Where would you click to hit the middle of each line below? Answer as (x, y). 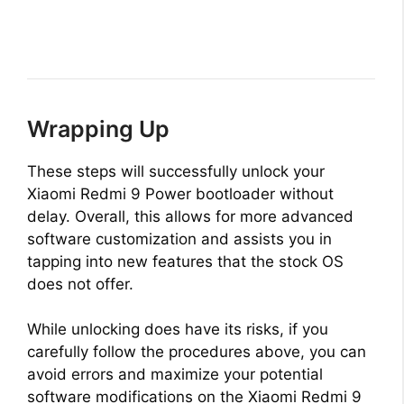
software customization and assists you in (179, 239)
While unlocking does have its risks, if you (178, 330)
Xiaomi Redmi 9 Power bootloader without (180, 193)
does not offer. (80, 284)
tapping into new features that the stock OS (185, 261)
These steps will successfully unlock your (176, 171)
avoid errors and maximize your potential (175, 375)
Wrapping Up (98, 129)
